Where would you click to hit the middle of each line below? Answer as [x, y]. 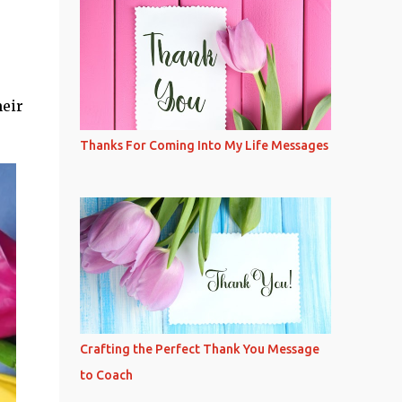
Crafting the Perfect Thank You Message [199, 349]
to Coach [106, 375]
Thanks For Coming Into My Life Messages [204, 145]
